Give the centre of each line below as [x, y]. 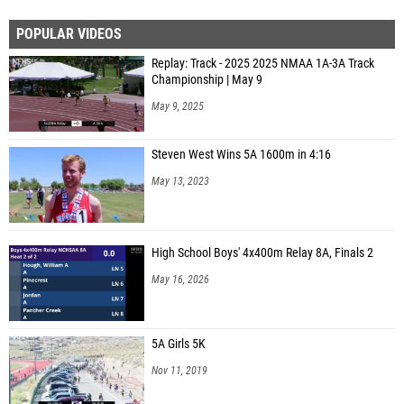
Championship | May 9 [207, 79]
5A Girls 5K [179, 344]
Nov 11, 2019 [179, 370]
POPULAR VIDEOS [69, 33]
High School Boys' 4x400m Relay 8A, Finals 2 [262, 252]
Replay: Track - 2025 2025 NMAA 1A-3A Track [263, 63]
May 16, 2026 [180, 279]
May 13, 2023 [180, 181]
